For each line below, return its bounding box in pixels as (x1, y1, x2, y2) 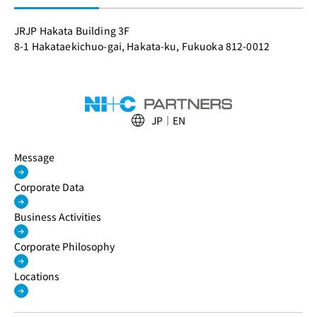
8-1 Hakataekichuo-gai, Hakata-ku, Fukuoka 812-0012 (14, 39, 270, 53)
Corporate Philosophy (14, 239, 115, 254)
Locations (14, 269, 59, 284)
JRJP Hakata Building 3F (14, 23, 132, 38)
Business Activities (14, 209, 101, 224)
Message (14, 150, 54, 165)
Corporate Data (14, 180, 84, 195)
